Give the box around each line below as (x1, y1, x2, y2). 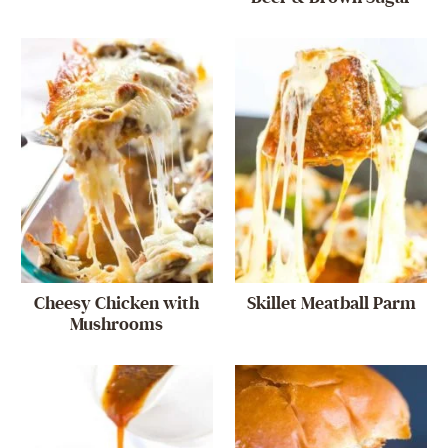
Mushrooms (70, 313, 164, 335)
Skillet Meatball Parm (246, 292, 416, 314)
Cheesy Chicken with (34, 292, 200, 314)
